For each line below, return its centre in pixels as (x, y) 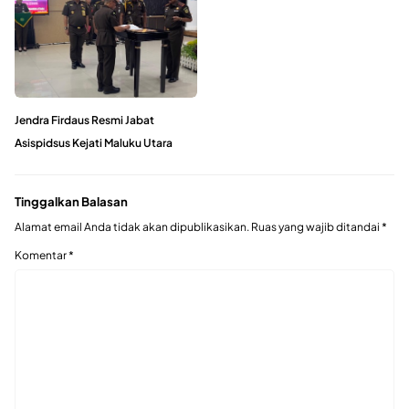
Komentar (42, 256)
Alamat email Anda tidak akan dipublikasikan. (132, 227)
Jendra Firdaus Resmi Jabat (84, 120)
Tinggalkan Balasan (71, 201)
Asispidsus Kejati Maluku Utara (94, 142)
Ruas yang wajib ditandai (316, 227)
